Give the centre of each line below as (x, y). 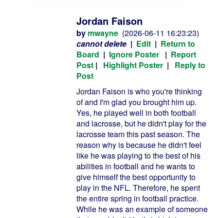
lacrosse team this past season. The (138, 134)
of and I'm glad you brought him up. (136, 102)
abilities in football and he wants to (136, 166)
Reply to (190, 65)
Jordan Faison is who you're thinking (139, 91)
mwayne (103, 33)
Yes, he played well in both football (136, 113)
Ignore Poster (134, 54)
